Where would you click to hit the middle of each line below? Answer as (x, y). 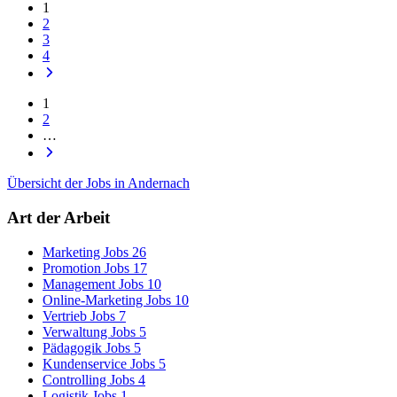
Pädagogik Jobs (86, 347)
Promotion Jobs (86, 268)
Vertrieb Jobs (79, 315)
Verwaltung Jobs (89, 331)
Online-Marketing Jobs (107, 300)
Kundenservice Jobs (99, 363)
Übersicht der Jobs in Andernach (98, 183)
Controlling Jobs (89, 379)
